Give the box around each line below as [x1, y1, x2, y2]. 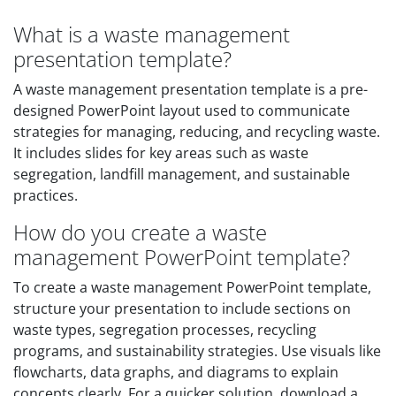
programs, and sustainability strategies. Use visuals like [13, 341, 381, 361]
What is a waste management [13, 19, 290, 49]
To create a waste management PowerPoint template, [13, 278, 371, 297]
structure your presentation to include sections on [13, 299, 351, 318]
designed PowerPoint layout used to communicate [13, 101, 350, 120]
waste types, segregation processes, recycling [13, 320, 316, 339]
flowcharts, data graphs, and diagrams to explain [13, 362, 339, 382]
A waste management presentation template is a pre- [13, 80, 368, 99]
